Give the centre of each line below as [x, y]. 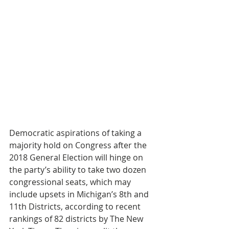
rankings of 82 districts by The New [77, 219]
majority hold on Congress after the [79, 145]
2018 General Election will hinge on [77, 157]
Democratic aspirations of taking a [76, 133]
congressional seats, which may [71, 182]
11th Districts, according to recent [76, 207]
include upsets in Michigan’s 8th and [80, 194]
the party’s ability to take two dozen [79, 170]
